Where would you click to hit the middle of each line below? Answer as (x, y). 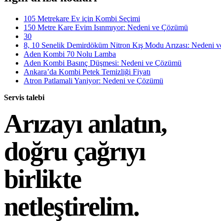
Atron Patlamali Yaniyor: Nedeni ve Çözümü (93, 80)
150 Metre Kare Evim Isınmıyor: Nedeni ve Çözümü (106, 27)
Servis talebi (24, 97)
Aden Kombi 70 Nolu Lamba (70, 54)
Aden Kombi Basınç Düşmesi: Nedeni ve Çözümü (103, 63)
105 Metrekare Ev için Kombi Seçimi (82, 18)
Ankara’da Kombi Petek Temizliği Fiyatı (87, 72)
